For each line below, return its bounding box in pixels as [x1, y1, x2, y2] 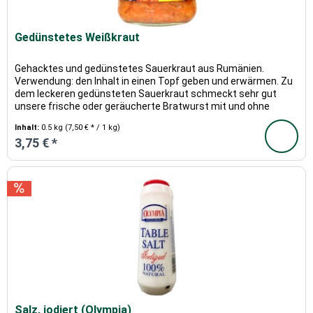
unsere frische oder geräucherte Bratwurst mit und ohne [15, 100, 270, 112]
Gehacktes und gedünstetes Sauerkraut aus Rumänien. [15, 62, 265, 74]
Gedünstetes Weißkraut [15, 30, 140, 44]
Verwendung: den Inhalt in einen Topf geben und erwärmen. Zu [15, 75, 293, 87]
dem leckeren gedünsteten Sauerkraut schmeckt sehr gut [15, 87, 277, 99]
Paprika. [15, 112, 51, 124]
